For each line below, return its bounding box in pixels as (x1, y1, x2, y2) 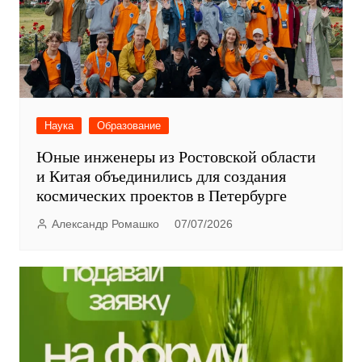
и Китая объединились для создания (36, 167, 286, 186)
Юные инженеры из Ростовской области (36, 148, 316, 166)
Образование (96, 120, 161, 133)
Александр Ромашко (51, 217, 159, 231)
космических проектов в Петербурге (36, 187, 287, 205)
